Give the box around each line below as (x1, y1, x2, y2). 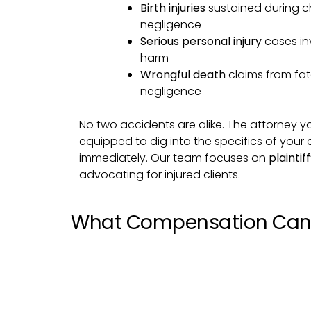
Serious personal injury (140, 33, 262, 49)
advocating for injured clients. (79, 166, 240, 183)
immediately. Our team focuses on (79, 149, 269, 166)
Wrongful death (140, 66, 226, 83)
